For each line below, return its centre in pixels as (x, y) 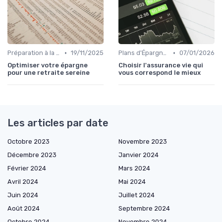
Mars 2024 (134, 168)
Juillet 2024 (137, 195)
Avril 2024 (23, 182)
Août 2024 (24, 209)
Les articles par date (58, 123)
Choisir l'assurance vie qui (161, 65)
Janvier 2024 (139, 155)
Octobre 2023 (28, 142)
